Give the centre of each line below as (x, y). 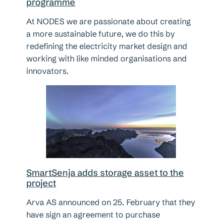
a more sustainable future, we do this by (101, 34)
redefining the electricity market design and (107, 46)
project (41, 183)
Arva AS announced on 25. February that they (111, 202)
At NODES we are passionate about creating (109, 22)
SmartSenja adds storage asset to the (105, 172)
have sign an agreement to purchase (93, 214)
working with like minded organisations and (107, 59)
